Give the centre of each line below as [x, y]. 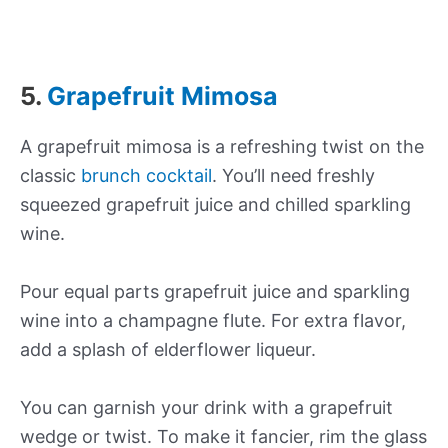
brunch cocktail [146, 176]
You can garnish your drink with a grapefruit [206, 407]
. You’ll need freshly [293, 176]
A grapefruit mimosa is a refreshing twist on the [222, 147]
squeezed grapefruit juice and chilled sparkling [215, 205]
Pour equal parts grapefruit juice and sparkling [215, 291]
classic [50, 176]
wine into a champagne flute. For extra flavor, [213, 320]
